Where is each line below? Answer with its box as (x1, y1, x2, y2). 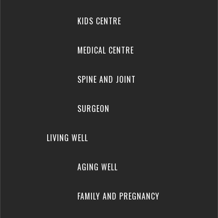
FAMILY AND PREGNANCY (77, 190, 160, 202)
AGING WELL (77, 161, 118, 173)
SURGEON (77, 103, 109, 114)
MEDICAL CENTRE (77, 44, 134, 56)
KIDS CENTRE (77, 15, 121, 27)
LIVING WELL (47, 132, 88, 144)
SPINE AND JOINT (77, 73, 136, 85)
